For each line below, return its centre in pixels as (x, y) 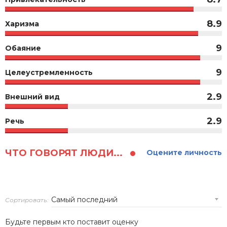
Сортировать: (27, 200)
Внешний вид (32, 97)
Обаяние (23, 48)
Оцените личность (184, 152)
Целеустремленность (49, 72)
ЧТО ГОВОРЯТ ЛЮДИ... (65, 153)
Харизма (22, 24)
